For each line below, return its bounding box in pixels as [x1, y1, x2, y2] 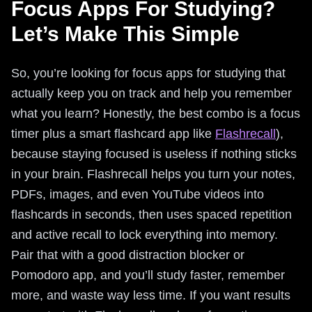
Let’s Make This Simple [11, 22, 240, 45]
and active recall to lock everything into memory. [11, 228, 278, 242]
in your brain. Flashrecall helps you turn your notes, [11, 167, 295, 181]
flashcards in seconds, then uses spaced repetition [11, 208, 292, 221]
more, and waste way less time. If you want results [11, 288, 290, 302]
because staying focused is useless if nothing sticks [11, 147, 297, 161]
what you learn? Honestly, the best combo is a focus [11, 107, 300, 120]
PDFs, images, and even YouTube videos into [11, 187, 264, 201]
